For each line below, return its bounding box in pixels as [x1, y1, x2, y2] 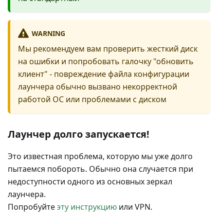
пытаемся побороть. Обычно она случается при [8, 163, 193, 175]
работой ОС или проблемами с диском [18, 94, 166, 105]
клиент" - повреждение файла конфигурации [18, 69, 189, 80]
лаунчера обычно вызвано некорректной [18, 81, 177, 92]
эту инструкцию [57, 201, 117, 213]
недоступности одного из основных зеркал [8, 176, 172, 187]
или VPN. [117, 201, 152, 213]
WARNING [31, 28, 65, 38]
